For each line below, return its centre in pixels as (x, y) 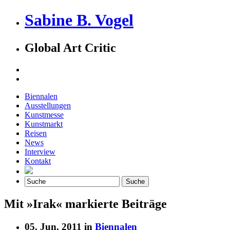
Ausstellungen (48, 105)
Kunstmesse (44, 114)
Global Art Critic (70, 47)
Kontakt (38, 161)
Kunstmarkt (44, 124)
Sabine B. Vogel (79, 20)
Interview (40, 151)
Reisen (36, 133)
